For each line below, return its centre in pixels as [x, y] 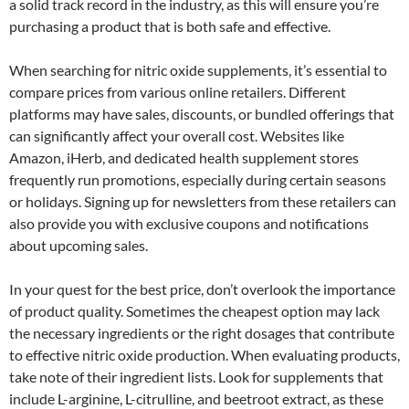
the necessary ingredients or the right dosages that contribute [202, 332]
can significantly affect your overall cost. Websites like [177, 135]
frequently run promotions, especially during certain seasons [198, 179]
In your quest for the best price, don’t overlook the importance [202, 288]
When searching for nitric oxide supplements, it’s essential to [198, 69]
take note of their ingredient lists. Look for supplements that [196, 376]
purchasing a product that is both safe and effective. [170, 26]
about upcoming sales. [79, 245]
